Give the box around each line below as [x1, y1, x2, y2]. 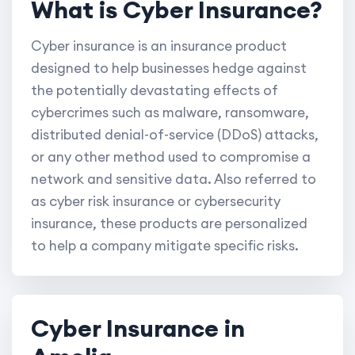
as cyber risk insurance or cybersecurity [31, 193, 281, 211]
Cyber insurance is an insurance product [31, 37, 287, 55]
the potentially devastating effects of [31, 82, 278, 100]
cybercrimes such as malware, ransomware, [31, 104, 309, 122]
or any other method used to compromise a [31, 148, 311, 166]
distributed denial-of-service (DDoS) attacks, [31, 126, 319, 144]
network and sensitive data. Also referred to [31, 170, 316, 189]
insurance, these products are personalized [31, 215, 307, 233]
